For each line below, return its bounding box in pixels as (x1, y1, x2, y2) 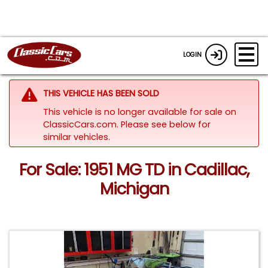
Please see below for (120, 118, 211, 130)
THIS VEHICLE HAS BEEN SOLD (42, 87, 159, 99)
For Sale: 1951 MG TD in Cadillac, (19, 159, 249, 181)
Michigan (99, 178, 169, 200)
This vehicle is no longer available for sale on (42, 105, 236, 118)
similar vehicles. (42, 130, 110, 143)
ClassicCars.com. (42, 118, 121, 130)
